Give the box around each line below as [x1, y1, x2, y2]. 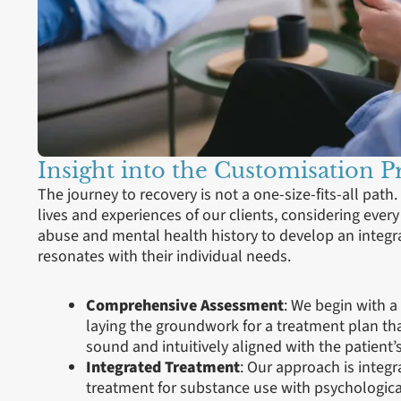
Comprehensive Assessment [86, 294, 284, 317]
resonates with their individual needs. [38, 245, 291, 269]
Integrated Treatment [86, 355, 240, 379]
